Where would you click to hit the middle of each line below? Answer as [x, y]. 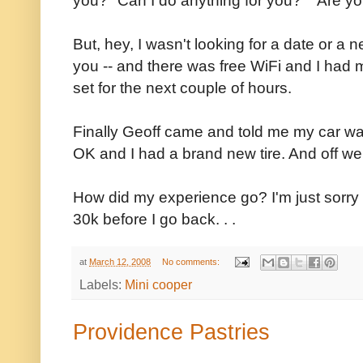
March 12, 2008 [120, 261]
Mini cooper [158, 284]
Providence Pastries [171, 332]
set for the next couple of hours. [182, 87]
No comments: [192, 261]
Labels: [102, 284]
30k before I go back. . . [154, 218]
